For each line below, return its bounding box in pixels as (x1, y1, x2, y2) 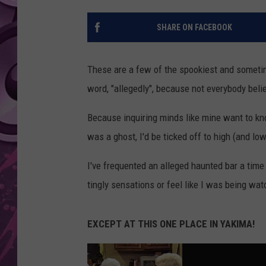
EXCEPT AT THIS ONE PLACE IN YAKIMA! (87, 218, 255, 230)
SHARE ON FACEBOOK (156, 23, 232, 33)
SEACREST (196, 30, 233, 40)
